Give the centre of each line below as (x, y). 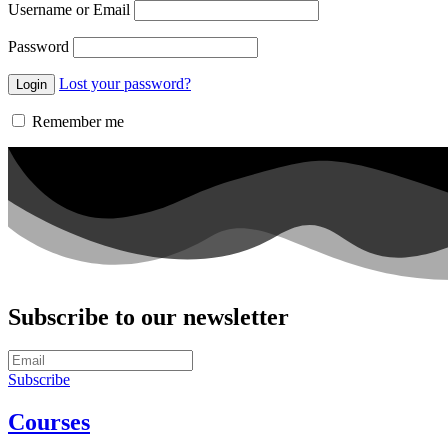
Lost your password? (125, 83)
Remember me (76, 121)
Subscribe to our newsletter (148, 316)
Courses (49, 422)
